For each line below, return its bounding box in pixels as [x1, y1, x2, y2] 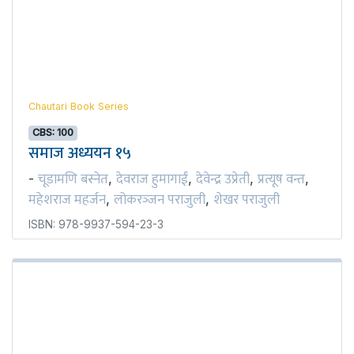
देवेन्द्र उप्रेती [196, 168, 250, 190]
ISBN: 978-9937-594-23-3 [28, 217, 164, 231]
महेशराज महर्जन [28, 188, 106, 211]
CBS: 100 [32, 126, 74, 139]
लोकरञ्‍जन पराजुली [114, 188, 205, 211]
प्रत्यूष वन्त [258, 168, 305, 190]
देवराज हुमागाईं [116, 168, 188, 190]
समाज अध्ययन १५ [28, 139, 131, 167]
